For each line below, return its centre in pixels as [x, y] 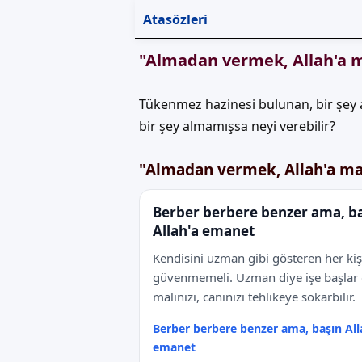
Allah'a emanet [204, 231]
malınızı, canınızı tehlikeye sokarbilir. [254, 297]
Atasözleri [175, 19]
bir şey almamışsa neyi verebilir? [237, 126]
